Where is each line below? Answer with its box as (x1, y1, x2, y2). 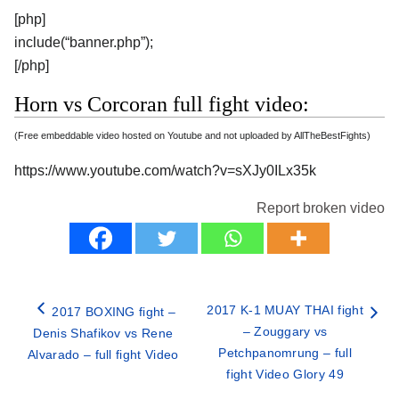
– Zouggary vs (242, 323, 328, 338)
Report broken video (256, 199, 385, 216)
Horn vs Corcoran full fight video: (14, 92, 309, 116)
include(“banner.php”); (14, 35, 153, 51)
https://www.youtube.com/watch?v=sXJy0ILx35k (14, 162, 316, 178)
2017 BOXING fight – (52, 304, 176, 319)
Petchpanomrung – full (218, 345, 352, 360)
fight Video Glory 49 (226, 366, 344, 381)
